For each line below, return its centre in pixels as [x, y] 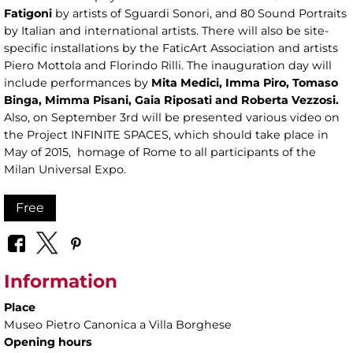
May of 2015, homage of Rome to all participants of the [160, 152]
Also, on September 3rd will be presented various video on [172, 117]
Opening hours [48, 342]
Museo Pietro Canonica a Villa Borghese [118, 325]
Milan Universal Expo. [65, 169]
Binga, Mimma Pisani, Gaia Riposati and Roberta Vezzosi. [171, 100]
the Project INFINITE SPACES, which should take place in [166, 134]
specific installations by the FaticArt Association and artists [171, 48]
